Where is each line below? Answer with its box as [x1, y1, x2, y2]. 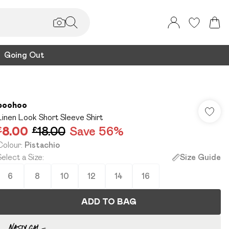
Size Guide [179, 153, 221, 162]
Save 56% [69, 124, 124, 138]
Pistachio [24, 141, 60, 149]
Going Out [4, 51, 44, 59]
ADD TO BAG [81, 197, 136, 206]
